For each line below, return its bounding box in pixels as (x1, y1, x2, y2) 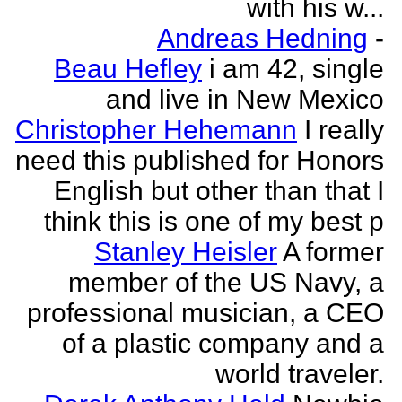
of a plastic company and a (62, 328, 384, 358)
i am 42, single (209, 54, 384, 83)
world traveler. (215, 359, 384, 389)
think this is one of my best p (44, 206, 384, 236)
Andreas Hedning (157, 23, 368, 53)
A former (283, 237, 384, 267)
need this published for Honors (15, 145, 384, 175)
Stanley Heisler (94, 237, 277, 267)
